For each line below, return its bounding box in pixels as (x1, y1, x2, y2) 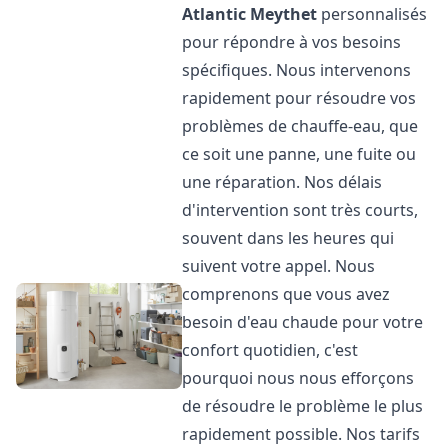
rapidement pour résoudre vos (182, 87, 417, 109)
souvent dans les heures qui (182, 227, 395, 249)
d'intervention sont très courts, (182, 199, 419, 221)
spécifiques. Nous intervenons (182, 59, 412, 81)
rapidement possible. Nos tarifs (182, 423, 421, 445)
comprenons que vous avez (182, 283, 391, 305)
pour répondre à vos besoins (182, 31, 402, 53)
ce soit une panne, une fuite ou (182, 143, 417, 165)
